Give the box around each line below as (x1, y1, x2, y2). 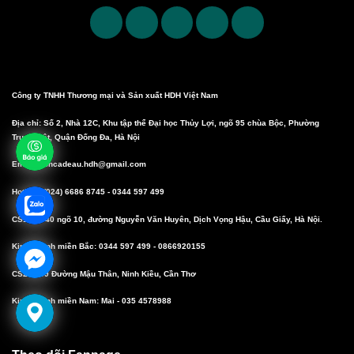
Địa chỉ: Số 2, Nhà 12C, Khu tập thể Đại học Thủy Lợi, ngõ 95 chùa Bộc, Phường (12, 118, 319, 127)
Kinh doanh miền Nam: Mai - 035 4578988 (12, 296, 171, 306)
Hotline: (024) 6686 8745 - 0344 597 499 (12, 186, 164, 196)
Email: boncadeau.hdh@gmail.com (12, 160, 146, 169)
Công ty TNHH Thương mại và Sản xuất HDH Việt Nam (12, 91, 218, 100)
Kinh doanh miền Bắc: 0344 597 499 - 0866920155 (12, 242, 205, 251)
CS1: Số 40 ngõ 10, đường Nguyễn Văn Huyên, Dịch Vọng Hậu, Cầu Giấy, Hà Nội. (12, 214, 322, 224)
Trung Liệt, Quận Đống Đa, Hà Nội (12, 132, 140, 141)
